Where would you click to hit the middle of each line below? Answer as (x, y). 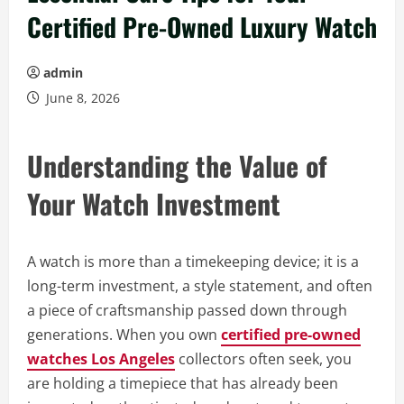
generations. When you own (124, 335)
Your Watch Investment (154, 203)
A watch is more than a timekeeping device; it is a (193, 262)
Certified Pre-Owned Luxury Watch (202, 27)
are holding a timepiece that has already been (183, 383)
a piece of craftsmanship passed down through (187, 310)
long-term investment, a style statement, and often (200, 286)
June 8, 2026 (81, 98)
